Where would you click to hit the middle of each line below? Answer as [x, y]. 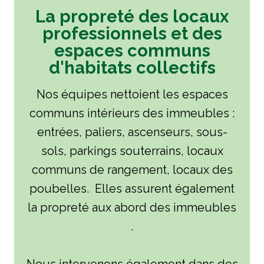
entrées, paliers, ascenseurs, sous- [132, 132]
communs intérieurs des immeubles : [132, 113]
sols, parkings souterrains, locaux [132, 151]
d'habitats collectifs [132, 67]
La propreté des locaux [132, 16]
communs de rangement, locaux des [132, 170]
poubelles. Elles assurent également [132, 189]
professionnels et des [132, 33]
